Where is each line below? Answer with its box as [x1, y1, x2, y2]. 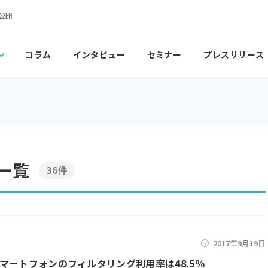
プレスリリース [203, 48, 264, 60]
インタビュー [72, 48, 126, 60]
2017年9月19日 [213, 237, 266, 249]
